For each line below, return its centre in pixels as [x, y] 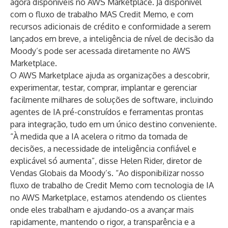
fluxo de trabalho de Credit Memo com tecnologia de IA [112, 185]
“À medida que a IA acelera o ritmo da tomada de [99, 136]
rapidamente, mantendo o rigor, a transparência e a [103, 222]
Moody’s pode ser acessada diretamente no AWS [100, 51]
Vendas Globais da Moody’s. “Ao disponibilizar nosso [107, 173]
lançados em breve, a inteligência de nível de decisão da [112, 39]
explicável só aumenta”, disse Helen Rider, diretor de [106, 161]
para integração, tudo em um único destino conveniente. [113, 124]
